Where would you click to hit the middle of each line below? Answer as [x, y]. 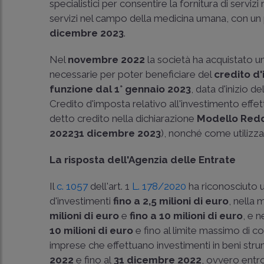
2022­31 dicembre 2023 [105, 133]
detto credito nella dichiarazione [123, 118]
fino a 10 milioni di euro [187, 216]
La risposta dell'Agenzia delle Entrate [143, 160]
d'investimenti [82, 201]
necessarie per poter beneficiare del [132, 74]
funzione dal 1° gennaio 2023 [121, 89]
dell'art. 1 [110, 186]
